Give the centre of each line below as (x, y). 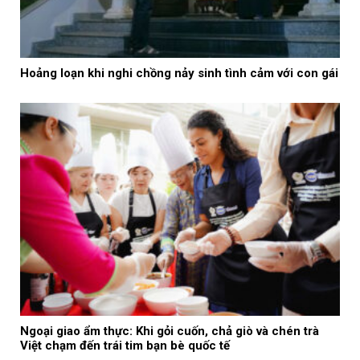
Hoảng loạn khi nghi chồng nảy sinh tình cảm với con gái (179, 73)
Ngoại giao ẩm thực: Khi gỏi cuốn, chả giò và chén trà (170, 331)
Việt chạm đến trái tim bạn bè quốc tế (125, 345)
